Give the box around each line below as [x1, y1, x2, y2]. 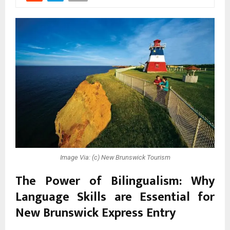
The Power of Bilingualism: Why [15, 171, 215, 192]
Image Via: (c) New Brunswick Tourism [60, 153, 170, 161]
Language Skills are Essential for [15, 187, 215, 208]
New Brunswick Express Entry [15, 203, 176, 224]
